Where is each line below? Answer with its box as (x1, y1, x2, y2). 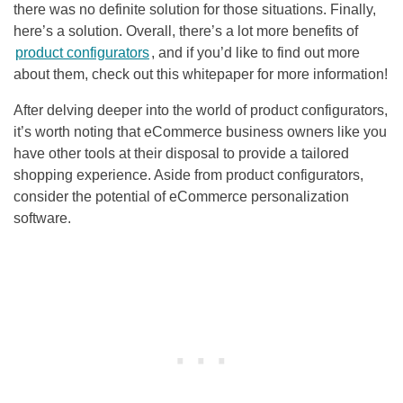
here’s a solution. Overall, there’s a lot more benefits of (13, 23, 358, 40)
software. (13, 210, 71, 227)
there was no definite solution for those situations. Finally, (13, 2, 376, 18)
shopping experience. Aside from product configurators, (13, 167, 363, 184)
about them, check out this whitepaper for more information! (13, 67, 388, 83)
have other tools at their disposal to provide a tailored (13, 146, 349, 162)
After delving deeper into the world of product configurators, (13, 103, 388, 119)
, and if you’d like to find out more (151, 45, 360, 61)
